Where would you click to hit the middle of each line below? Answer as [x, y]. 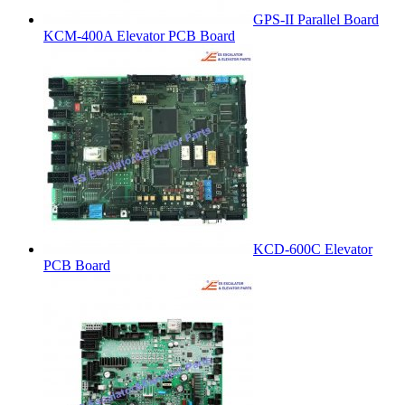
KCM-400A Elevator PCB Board [139, 35]
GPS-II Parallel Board [316, 19]
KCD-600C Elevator [313, 249]
